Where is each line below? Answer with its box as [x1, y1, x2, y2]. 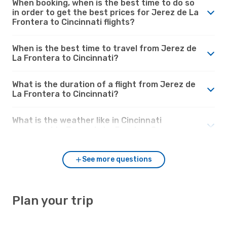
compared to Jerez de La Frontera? [12, 125, 156, 135]
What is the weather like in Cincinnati [12, 115, 162, 125]
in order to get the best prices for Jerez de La [12, 7, 199, 17]
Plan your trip [12, 193, 93, 208]
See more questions [82, 155, 152, 164]
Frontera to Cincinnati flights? [12, 17, 135, 27]
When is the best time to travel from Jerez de [12, 43, 197, 53]
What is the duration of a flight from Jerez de [12, 79, 196, 89]
